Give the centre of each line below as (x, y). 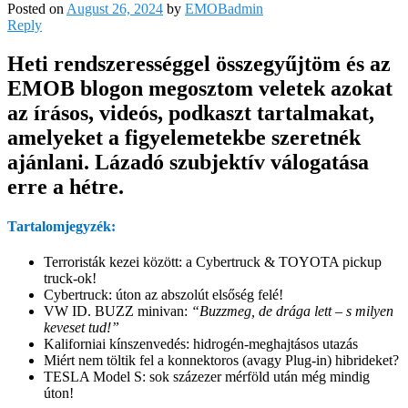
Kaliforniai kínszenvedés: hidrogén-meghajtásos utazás (201, 344)
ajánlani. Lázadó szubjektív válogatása (188, 162)
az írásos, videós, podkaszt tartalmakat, (191, 112)
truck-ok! (70, 279)
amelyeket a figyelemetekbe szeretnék (184, 137)
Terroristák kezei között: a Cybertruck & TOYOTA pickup (213, 262)
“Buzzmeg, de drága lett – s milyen (292, 311)
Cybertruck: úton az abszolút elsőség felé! (163, 295)
